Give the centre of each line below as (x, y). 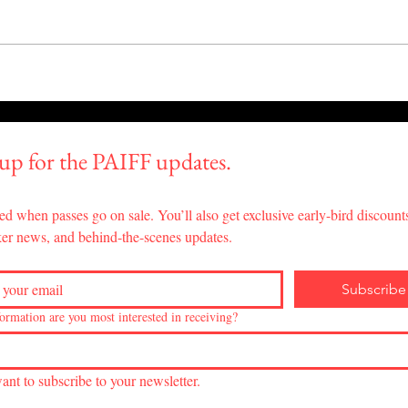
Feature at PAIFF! (143, 110)
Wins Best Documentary (168, 91)
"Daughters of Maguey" (167, 72)
